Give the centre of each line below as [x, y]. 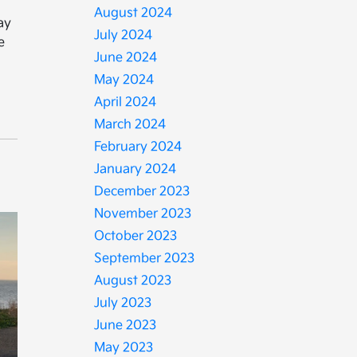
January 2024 [135, 169]
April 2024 [126, 102]
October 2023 [136, 236]
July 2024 [124, 35]
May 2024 [124, 80]
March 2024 [130, 125]
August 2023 [133, 281]
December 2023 [142, 192]
